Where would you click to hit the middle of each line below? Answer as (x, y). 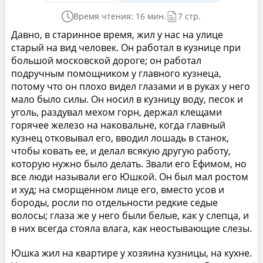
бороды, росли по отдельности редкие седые (114, 202)
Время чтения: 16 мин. (120, 16)
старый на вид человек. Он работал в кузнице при (126, 47)
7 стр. (190, 16)
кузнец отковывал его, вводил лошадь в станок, (120, 138)
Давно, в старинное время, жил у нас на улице (117, 34)
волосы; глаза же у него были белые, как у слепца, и (130, 215)
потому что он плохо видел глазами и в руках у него (130, 86)
